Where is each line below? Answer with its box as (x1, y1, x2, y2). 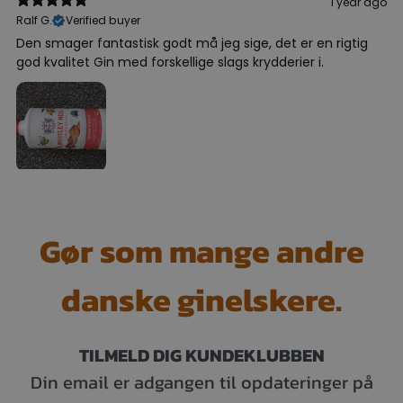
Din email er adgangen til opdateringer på (30, 368, 373, 396)
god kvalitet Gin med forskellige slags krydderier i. (16, 52, 324, 71)
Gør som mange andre (39, 226, 364, 275)
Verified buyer (66, 12, 140, 28)
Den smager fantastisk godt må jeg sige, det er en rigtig (16, 33, 368, 52)
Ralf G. (16, 12, 52, 28)
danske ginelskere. (61, 274, 342, 324)
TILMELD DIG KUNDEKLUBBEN (78, 341, 325, 369)
